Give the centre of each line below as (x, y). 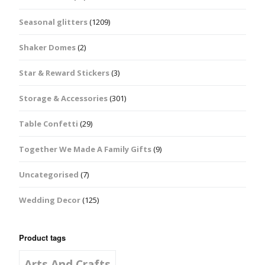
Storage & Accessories (63, 98)
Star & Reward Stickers (64, 72)
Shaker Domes (47, 47)
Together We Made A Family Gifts (85, 149)
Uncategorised (49, 174)
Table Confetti (49, 123)
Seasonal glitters (53, 22)
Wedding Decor (50, 200)
